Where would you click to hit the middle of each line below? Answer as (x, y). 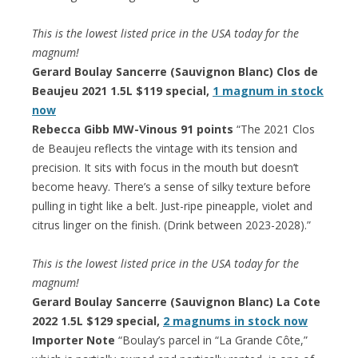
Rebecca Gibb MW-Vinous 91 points (133, 129)
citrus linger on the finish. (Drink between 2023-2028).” (171, 225)
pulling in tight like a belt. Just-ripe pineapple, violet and (172, 205)
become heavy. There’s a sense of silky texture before (171, 186)
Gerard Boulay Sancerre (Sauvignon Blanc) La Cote (176, 301)
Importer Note (74, 340)
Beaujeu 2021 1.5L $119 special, (122, 90)
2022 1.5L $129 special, (97, 320)
